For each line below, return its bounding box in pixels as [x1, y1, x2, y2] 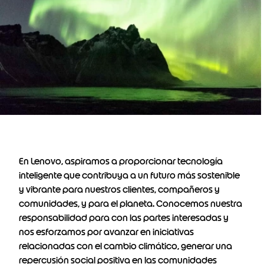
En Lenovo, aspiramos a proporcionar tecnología [19, 156, 223, 167]
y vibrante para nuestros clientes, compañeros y [19, 184, 220, 195]
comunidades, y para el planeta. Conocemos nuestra [19, 198, 242, 209]
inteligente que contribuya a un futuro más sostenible [19, 170, 240, 181]
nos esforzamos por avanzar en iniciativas [19, 226, 194, 237]
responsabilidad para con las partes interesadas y [19, 212, 229, 223]
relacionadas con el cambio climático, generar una [19, 240, 232, 252]
